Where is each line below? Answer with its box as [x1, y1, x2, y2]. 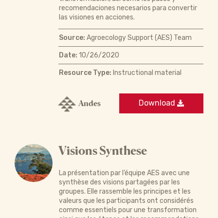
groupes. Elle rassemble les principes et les [58, 187, 191, 196]
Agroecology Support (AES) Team [85, 33, 192, 42]
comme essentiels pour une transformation [58, 205, 197, 214]
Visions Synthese [58, 143, 147, 158]
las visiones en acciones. [58, 13, 135, 21]
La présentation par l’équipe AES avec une [58, 168, 190, 177]
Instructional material [111, 68, 182, 77]
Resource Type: [58, 68, 111, 77]
